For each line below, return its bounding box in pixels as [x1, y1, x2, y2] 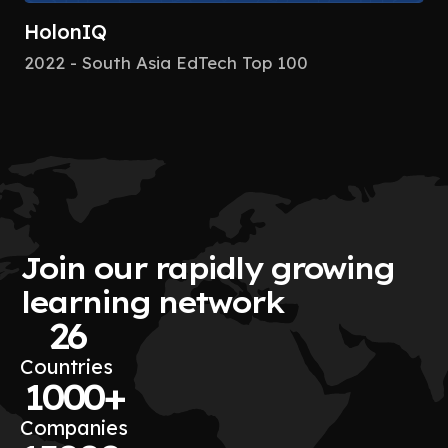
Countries [20, 353, 113, 379]
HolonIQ [24, 18, 107, 44]
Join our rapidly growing [20, 249, 393, 286]
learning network [20, 283, 283, 320]
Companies [20, 414, 128, 440]
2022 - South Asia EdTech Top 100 [24, 51, 308, 73]
